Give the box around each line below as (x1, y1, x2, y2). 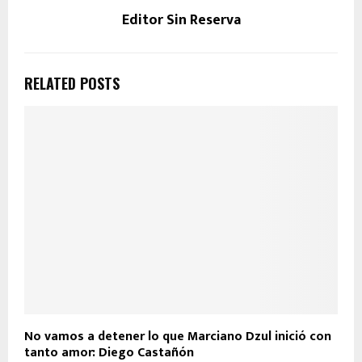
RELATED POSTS (24, 72, 120, 94)
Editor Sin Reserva (121, 7, 241, 32)
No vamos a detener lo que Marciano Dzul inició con (24, 326, 331, 348)
